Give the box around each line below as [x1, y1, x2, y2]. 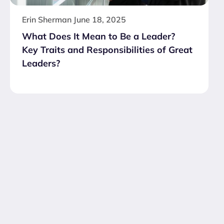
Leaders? [22, 57, 60, 69]
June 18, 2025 [73, 14, 126, 25]
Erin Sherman [22, 14, 71, 25]
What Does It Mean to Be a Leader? [22, 30, 175, 42]
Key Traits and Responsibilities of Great [22, 44, 192, 56]
